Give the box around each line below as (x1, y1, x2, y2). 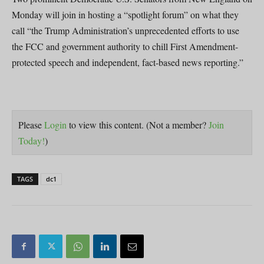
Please (18, 118, 44, 131)
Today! (18, 134, 45, 147)
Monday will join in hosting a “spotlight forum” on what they (12, 8, 239, 21)
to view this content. (67, 118, 146, 131)
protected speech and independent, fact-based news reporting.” (12, 56, 243, 69)
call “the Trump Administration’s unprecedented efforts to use (12, 24, 239, 37)
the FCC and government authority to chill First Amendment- (12, 40, 238, 53)
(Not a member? (146, 118, 209, 131)
